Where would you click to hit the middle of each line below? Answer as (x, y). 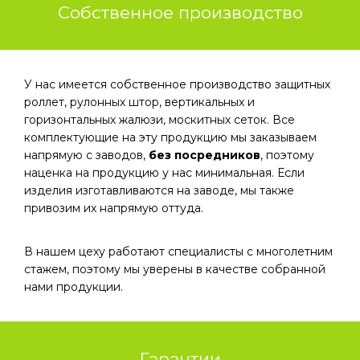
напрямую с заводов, (86, 155)
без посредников (205, 155)
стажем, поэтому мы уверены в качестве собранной (175, 269)
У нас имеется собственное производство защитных (177, 84)
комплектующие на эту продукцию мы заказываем (170, 137)
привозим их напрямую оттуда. (115, 208)
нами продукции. (75, 287)
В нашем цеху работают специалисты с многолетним (178, 252)
